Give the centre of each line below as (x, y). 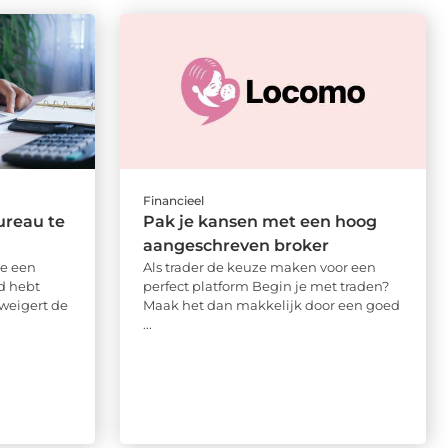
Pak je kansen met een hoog (259, 221)
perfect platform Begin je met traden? (265, 285)
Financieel (173, 200)
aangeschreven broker (235, 245)
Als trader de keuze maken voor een (259, 266)
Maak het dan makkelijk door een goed (271, 304)
